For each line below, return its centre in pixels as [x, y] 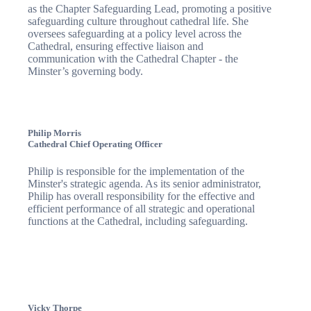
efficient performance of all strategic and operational [141, 209]
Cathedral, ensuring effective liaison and [116, 46]
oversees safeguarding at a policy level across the [135, 33]
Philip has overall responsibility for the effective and [141, 196]
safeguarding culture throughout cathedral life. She [138, 21]
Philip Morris [54, 133]
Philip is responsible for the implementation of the [136, 171]
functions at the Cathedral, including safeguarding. [138, 221]
